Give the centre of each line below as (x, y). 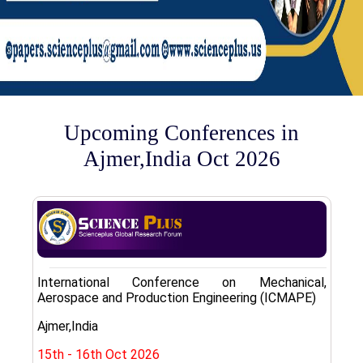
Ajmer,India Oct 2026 (181, 158)
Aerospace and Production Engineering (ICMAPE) (177, 297)
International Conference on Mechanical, (182, 282)
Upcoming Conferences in (181, 132)
